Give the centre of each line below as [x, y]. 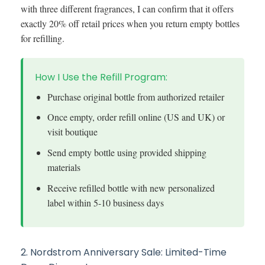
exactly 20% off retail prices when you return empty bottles [130, 24]
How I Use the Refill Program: [101, 77]
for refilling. [43, 38]
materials [64, 167]
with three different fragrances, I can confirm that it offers [127, 9]
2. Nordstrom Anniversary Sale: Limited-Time [124, 253]
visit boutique [72, 132]
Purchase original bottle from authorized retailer [135, 96]
